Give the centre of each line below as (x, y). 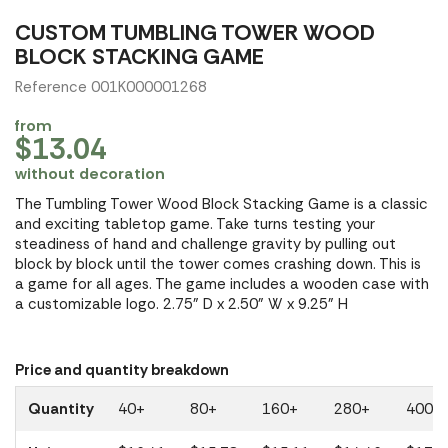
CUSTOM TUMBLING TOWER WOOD (195, 32)
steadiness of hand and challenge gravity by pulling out (205, 244)
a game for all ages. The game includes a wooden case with (222, 284)
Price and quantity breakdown (122, 370)
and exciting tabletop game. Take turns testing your (195, 224)
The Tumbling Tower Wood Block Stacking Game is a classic (221, 204)
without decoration (90, 173)
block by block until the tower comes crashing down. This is (218, 264)
